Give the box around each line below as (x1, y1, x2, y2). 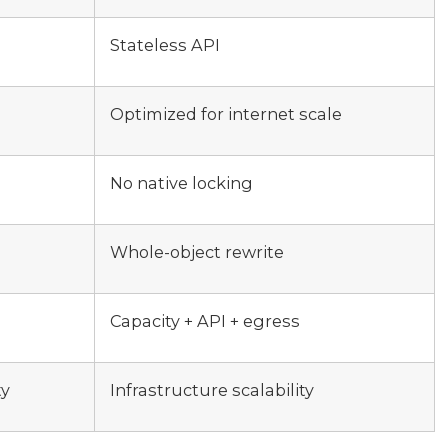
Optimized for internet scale (110, 103, 342, 124)
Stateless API (110, 34, 220, 55)
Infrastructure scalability (110, 379, 314, 400)
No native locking (110, 172, 253, 193)
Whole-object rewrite (110, 241, 284, 262)
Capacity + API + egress (110, 310, 300, 331)
